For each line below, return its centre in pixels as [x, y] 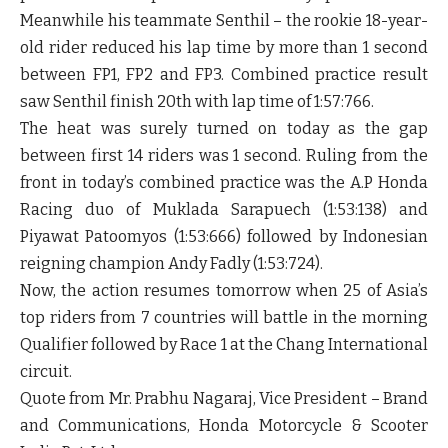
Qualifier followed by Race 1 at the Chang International [224, 345]
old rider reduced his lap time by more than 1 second [224, 48]
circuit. [46, 372]
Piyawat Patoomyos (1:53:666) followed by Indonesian [224, 237]
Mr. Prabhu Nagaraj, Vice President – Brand [268, 399]
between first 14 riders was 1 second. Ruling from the [224, 156]
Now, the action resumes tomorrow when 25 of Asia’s [224, 291]
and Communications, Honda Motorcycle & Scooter [224, 426]
